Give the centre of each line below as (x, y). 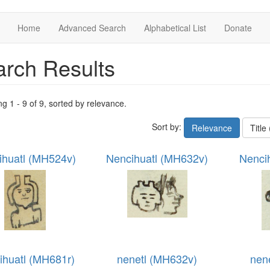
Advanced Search (92, 28)
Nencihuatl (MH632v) (157, 158)
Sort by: (168, 126)
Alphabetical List (175, 28)
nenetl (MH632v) (157, 259)
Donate (238, 28)
